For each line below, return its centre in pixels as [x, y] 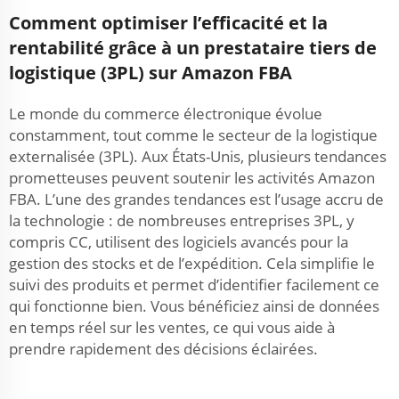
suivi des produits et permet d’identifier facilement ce [194, 285]
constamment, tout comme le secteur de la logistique [193, 135]
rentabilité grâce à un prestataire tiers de [193, 48]
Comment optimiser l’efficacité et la [168, 23]
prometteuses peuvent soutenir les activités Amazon [192, 178]
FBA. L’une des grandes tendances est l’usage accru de [196, 199]
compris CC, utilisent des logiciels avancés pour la [179, 242]
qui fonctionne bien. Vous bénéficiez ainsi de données [194, 306]
